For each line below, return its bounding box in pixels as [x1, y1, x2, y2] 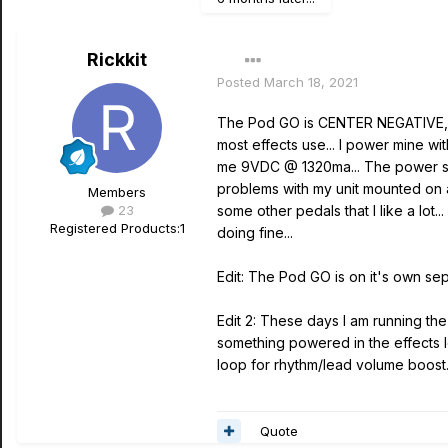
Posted [217, 74, 264, 90]
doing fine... [217, 224, 293, 241]
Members [88, 184, 146, 200]
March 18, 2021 [264, 74, 358, 90]
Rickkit [87, 49, 147, 70]
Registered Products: [49, 220, 180, 236]
